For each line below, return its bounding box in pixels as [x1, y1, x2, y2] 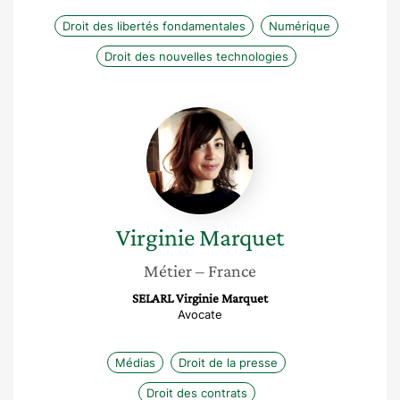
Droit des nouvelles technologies [104, 49, 288, 63]
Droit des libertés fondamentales [62, 19, 246, 33]
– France [196, 261, 256, 280]
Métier [144, 261, 192, 280]
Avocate [178, 307, 222, 321]
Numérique [269, 19, 330, 33]
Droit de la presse [179, 355, 278, 370]
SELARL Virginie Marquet [132, 291, 268, 305]
